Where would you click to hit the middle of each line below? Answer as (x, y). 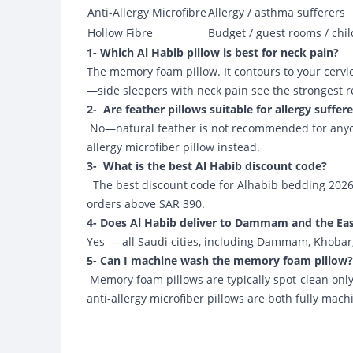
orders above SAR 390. (146, 204)
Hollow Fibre (120, 33)
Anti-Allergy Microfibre (147, 12)
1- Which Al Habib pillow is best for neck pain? (213, 52)
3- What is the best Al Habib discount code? (207, 166)
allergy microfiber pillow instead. (173, 147)
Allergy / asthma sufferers (277, 12)
